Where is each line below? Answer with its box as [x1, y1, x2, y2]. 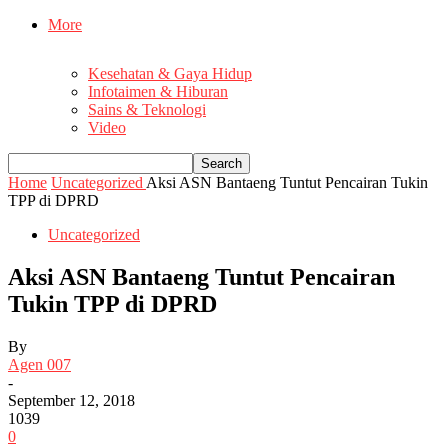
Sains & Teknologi [88, 101, 206, 119]
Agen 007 [8, 355, 71, 373]
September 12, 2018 [8, 391, 135, 409]
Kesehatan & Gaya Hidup [88, 65, 252, 83]
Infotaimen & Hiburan [88, 83, 228, 101]
